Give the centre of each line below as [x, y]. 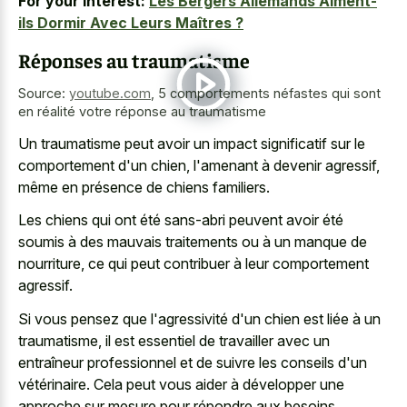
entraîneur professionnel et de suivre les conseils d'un [193, 362]
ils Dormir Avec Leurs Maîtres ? [131, 22]
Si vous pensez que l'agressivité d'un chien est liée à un [199, 318]
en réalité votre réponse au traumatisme [142, 112]
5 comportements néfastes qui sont [269, 94]
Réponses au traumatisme [134, 60]
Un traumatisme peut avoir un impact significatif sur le [192, 143]
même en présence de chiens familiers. [144, 187]
